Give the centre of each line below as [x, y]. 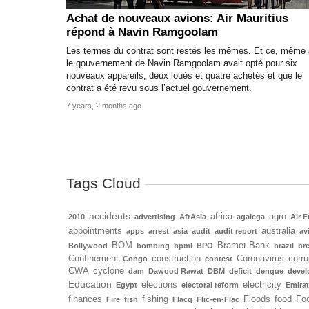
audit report [236, 231]
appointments [95, 231]
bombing [153, 245]
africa [221, 216]
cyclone [109, 271]
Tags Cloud [103, 183]
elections [159, 285]
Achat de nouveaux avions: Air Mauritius [177, 19]
